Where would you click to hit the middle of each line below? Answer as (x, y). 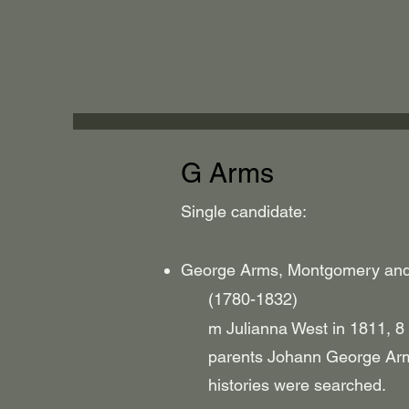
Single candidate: (244, 211)
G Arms (227, 173)
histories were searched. (283, 385)
